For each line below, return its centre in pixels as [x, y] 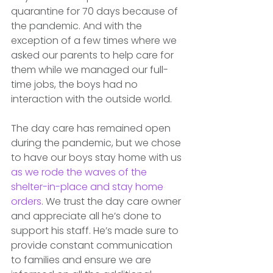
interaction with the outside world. [93, 99]
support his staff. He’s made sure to [96, 230]
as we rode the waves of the [80, 172]
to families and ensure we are [82, 260]
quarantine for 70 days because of [96, 11]
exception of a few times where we [95, 40]
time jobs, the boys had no [76, 84]
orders [26, 201]
